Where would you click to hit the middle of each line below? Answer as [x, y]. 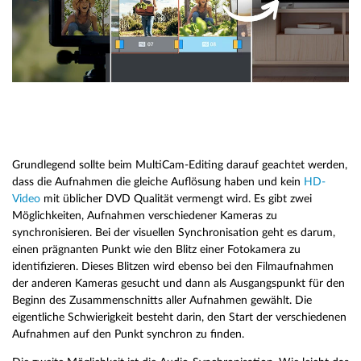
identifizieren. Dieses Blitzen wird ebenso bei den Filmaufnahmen [173, 267]
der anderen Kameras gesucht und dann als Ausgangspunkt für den [178, 284]
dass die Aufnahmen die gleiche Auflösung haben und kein [158, 182]
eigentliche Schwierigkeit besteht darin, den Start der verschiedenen [179, 317]
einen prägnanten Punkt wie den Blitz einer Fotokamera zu [156, 250]
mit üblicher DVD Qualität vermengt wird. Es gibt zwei [176, 199]
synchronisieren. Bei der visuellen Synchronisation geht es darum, [174, 233]
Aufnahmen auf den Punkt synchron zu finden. [128, 334]
